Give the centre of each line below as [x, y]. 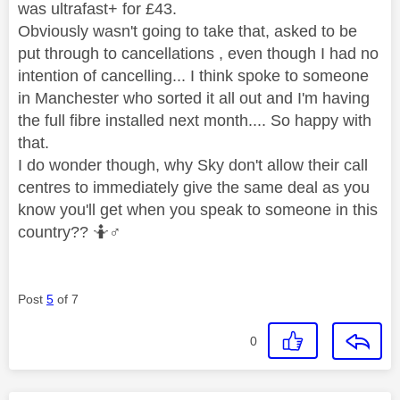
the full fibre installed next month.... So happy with [195, 121]
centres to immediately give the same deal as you [194, 188]
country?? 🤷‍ [63, 233]
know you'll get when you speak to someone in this [198, 210]
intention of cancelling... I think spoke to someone [193, 76]
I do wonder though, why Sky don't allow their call [193, 166]
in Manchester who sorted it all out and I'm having [194, 99]
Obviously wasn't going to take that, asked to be [187, 32]
